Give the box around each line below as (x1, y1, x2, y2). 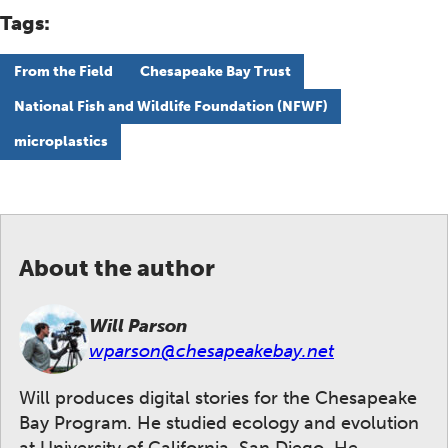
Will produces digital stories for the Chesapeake (19, 387, 417, 410)
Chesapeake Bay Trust (139, 62, 291, 80)
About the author (19, 254, 215, 283)
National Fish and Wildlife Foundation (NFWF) (13, 98, 328, 116)
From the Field (13, 62, 113, 80)
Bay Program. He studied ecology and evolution (19, 412, 419, 435)
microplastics (13, 133, 108, 151)
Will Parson (89, 314, 187, 337)
